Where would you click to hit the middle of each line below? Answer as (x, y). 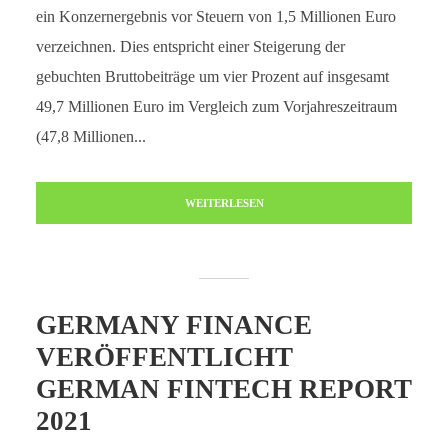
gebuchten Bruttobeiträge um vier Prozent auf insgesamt (212, 76)
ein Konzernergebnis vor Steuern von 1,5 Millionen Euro (215, 16)
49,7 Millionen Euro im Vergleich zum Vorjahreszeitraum (216, 106)
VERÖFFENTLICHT (164, 357)
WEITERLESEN (224, 203)
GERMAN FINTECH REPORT (223, 389)
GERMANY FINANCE (173, 325)
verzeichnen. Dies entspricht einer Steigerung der (190, 46)
